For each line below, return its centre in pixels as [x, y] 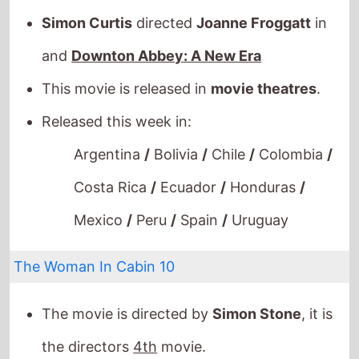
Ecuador [189, 146]
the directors [88, 305]
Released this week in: [117, 80]
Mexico [101, 179]
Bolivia [176, 113]
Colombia [291, 113]
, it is [317, 272]
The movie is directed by [127, 272]
